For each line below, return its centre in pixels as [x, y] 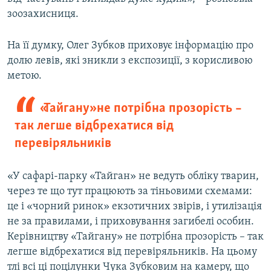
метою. [24, 76]
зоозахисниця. [43, 15]
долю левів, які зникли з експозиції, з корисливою [130, 61]
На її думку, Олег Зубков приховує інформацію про [130, 46]
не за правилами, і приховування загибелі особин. [131, 222]
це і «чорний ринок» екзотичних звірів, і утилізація [135, 207]
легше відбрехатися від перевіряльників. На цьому [132, 252]
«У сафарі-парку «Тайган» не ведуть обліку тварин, [133, 177]
